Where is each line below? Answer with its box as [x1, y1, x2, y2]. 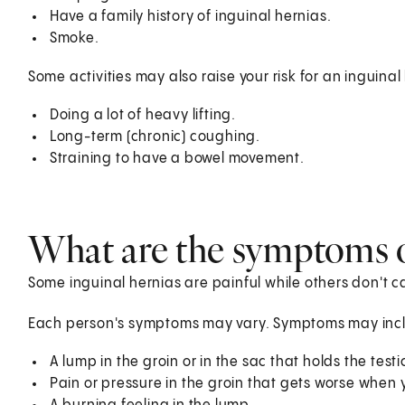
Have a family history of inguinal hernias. [49, 8, 332, 24]
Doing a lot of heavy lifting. [49, 107, 236, 123]
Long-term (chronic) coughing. [49, 128, 260, 145]
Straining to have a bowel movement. [49, 150, 305, 166]
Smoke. [49, 30, 99, 46]
